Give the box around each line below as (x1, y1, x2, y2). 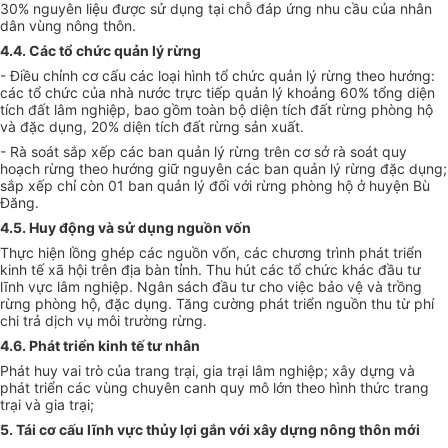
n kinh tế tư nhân (86, 336, 200, 354)
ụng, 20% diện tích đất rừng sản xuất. (58, 117, 304, 135)
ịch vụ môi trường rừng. (54, 311, 207, 329)
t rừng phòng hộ (327, 100, 433, 118)
